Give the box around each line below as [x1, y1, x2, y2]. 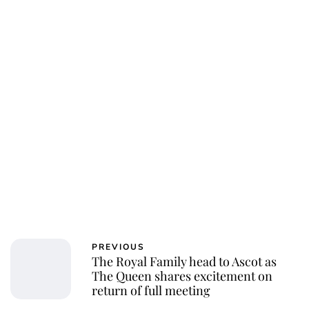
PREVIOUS [92, 241, 145, 253]
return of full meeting [92, 282, 210, 299]
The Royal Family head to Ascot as [92, 253, 277, 270]
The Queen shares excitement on [92, 268, 272, 285]
